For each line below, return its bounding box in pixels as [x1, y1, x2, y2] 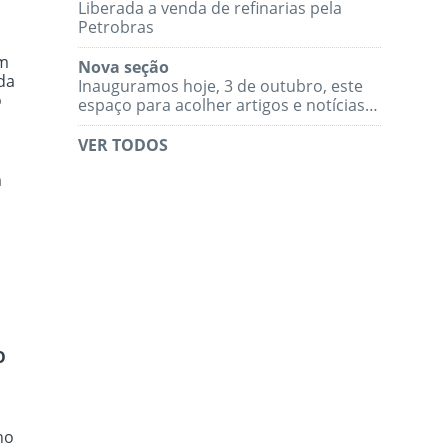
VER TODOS [78, 134, 169, 157]
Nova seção [78, 56, 170, 79]
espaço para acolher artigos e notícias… [78, 94, 379, 117]
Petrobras [78, 16, 155, 39]
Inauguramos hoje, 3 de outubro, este [78, 75, 364, 98]
